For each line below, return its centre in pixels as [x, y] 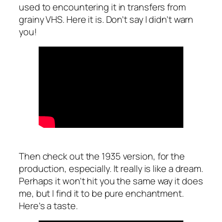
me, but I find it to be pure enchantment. [101, 193]
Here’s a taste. [48, 205]
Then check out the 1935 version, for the [102, 156]
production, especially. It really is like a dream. [111, 168]
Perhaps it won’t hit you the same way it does [111, 180]
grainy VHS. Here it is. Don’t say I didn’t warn [106, 19]
